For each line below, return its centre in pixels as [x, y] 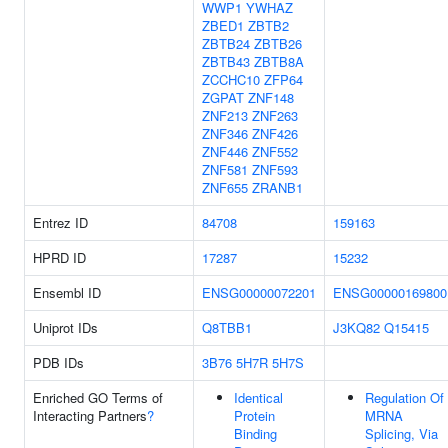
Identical [258, 397]
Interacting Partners [90, 415]
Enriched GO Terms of [98, 397]
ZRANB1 [277, 187]
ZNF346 [225, 133]
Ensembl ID [67, 292]
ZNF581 [225, 169]
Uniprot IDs [65, 327]
